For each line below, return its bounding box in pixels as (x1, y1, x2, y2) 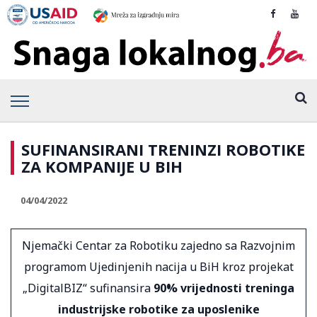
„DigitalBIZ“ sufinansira (23, 279, 154, 296)
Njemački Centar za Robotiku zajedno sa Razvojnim (22, 237, 295, 253)
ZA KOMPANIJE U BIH (21, 155, 183, 177)
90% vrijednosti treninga (154, 279, 294, 296)
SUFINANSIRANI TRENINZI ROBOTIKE (21, 138, 305, 160)
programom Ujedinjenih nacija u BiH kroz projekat (23, 258, 294, 275)
